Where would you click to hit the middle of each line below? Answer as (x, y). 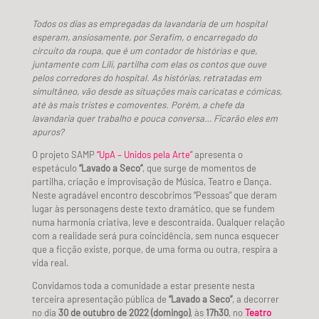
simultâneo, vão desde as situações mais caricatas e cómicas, (157, 91)
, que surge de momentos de (199, 168)
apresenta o (217, 154)
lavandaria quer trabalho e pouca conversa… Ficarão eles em (155, 118)
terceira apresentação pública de (100, 299)
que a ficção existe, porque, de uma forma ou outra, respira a (155, 249)
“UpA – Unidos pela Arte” (144, 154)
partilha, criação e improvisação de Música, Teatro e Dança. (152, 181)
